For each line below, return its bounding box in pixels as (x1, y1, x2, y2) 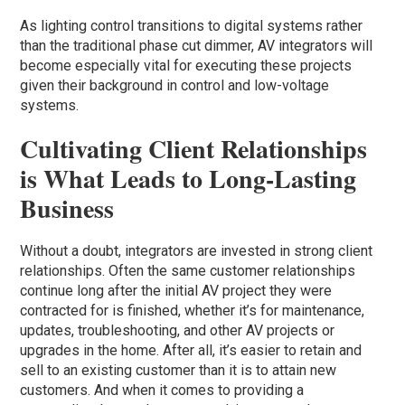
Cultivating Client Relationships (20, 129, 368, 167)
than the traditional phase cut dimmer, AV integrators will (20, 36, 373, 54)
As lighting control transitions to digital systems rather (20, 16, 363, 34)
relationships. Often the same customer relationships (20, 261, 356, 279)
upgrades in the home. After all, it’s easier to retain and (20, 341, 363, 359)
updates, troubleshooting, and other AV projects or (20, 321, 335, 339)
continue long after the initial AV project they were (20, 281, 333, 299)
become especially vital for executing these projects (20, 56, 353, 74)
